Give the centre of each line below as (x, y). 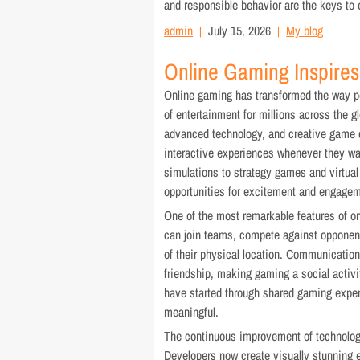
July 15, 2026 (240, 31)
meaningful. (192, 312)
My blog (305, 31)
